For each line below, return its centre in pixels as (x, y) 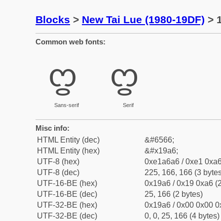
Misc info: (53, 128)
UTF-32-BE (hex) (67, 205)
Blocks (53, 19)
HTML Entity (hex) (68, 151)
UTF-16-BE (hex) (67, 183)
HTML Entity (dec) (68, 140)
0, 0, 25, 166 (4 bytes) (182, 216)
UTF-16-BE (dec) (67, 194)
